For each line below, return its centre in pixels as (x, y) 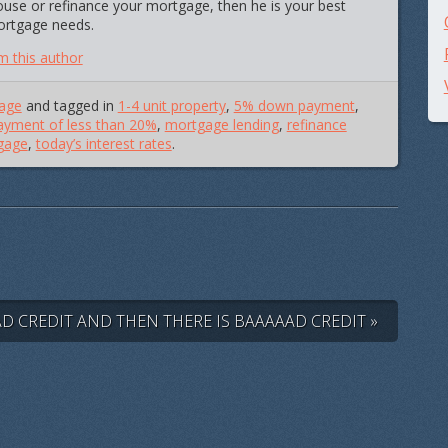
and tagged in (69, 106)
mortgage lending (221, 125)
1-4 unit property (171, 106)
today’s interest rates (103, 144)
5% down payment (294, 106)
